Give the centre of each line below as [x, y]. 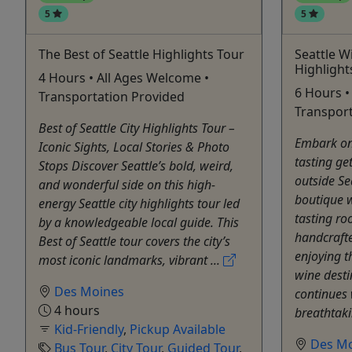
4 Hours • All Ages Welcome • [124, 77]
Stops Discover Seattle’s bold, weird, [136, 165]
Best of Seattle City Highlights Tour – [137, 128]
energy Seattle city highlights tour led [139, 203]
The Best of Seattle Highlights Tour [141, 54]
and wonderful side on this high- [127, 184]
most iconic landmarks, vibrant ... [131, 260]
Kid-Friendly [89, 329]
